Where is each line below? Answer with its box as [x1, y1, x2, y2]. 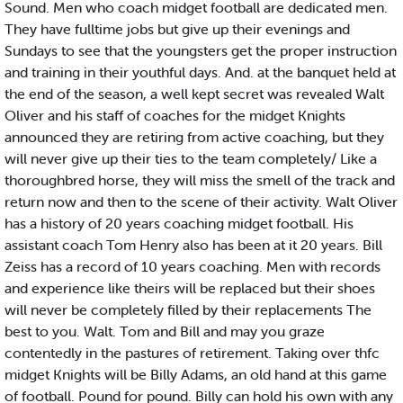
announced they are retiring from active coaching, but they [4, 128, 384, 147]
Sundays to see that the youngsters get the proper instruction [4, 41, 397, 60]
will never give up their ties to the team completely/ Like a [4, 149, 377, 168]
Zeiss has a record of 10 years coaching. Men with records [4, 257, 381, 276]
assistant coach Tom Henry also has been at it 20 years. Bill [4, 236, 382, 255]
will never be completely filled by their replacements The [4, 300, 372, 319]
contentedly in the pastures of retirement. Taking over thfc [4, 344, 380, 363]
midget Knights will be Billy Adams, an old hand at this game [4, 365, 387, 384]
